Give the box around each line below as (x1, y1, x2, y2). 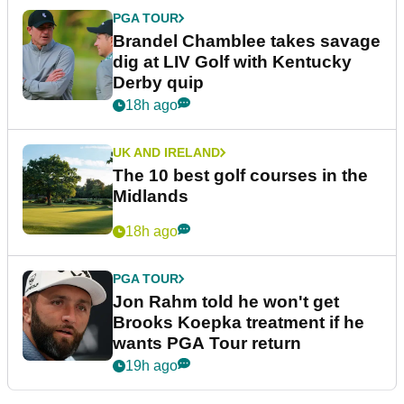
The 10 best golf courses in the (113, 165, 368, 185)
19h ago (125, 357, 178, 373)
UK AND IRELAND (113, 144, 220, 160)
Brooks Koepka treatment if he (113, 312, 364, 332)
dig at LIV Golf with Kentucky (113, 51, 352, 71)
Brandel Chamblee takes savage (113, 31, 381, 50)
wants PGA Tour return (113, 333, 301, 353)
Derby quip (113, 72, 204, 92)
